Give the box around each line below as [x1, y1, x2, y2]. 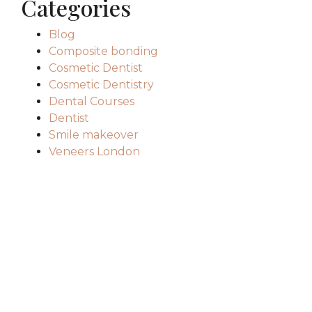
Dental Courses [49, 95, 135, 108]
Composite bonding [49, 45, 159, 58]
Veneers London [49, 145, 141, 158]
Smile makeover [49, 128, 139, 141]
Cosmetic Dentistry [49, 78, 155, 91]
